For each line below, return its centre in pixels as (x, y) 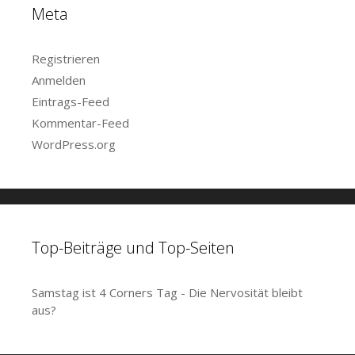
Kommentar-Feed (80, 123)
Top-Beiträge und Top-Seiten (133, 248)
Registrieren (66, 59)
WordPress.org (74, 144)
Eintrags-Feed (71, 101)
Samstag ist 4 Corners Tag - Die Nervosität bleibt (167, 292)
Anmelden (59, 80)
